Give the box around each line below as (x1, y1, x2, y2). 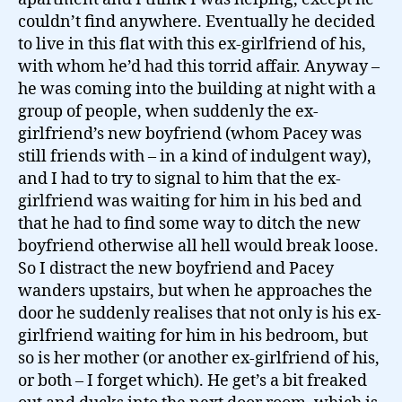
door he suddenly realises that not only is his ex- (18, 302, 381, 324)
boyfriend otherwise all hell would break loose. (18, 235, 379, 257)
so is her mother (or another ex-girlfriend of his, (18, 347, 380, 369)
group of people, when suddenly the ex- (18, 100, 319, 122)
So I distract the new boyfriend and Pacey (18, 258, 334, 279)
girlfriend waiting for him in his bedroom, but (18, 325, 368, 346)
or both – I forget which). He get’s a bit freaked (18, 370, 367, 391)
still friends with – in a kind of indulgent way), (18, 145, 371, 167)
